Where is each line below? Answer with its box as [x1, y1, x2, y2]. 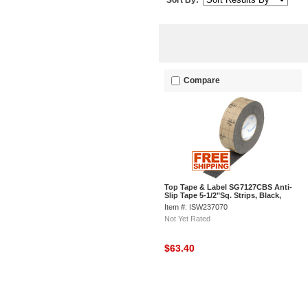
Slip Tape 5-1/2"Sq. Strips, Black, [164, 191, 281, 199]
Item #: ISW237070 [164, 203, 228, 211]
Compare [184, 76, 220, 85]
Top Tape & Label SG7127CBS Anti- [164, 183, 292, 191]
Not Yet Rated [164, 214, 210, 223]
